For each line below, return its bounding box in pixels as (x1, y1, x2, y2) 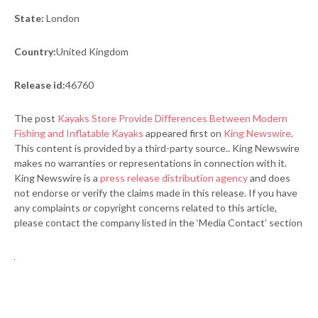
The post (14, 112, 57, 124)
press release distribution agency (100, 172, 248, 184)
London (44, 12, 79, 24)
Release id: (14, 79, 65, 91)
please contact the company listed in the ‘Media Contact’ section (14, 216, 302, 229)
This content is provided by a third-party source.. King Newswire (14, 142, 300, 154)
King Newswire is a (14, 172, 100, 184)
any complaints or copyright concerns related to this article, (14, 202, 277, 214)
